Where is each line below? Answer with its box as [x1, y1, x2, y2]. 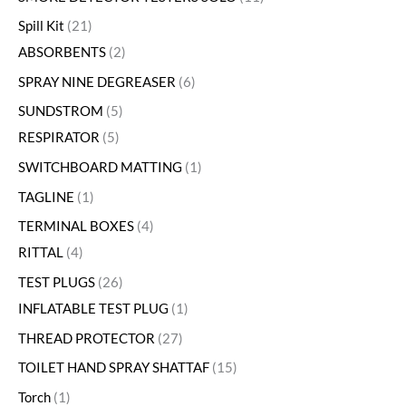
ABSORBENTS [18, 44, 106, 61]
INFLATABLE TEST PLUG [18, 301, 169, 317]
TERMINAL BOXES [18, 218, 134, 235]
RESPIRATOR [18, 130, 100, 146]
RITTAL [18, 245, 63, 261]
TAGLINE [18, 188, 74, 205]
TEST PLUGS [18, 275, 95, 291]
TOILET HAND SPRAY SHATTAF [18, 360, 209, 376]
